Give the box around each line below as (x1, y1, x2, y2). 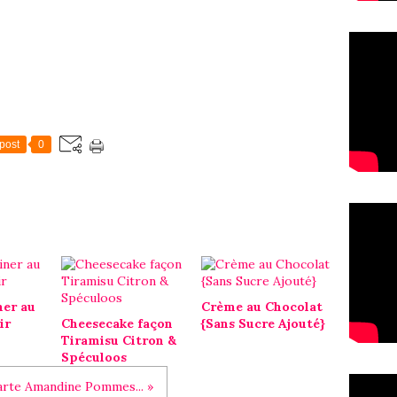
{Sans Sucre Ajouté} (200, 315, 325, 331)
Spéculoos (61, 349, 127, 365)
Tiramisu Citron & (61, 332, 176, 348)
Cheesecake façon (61, 315, 173, 331)
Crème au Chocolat (200, 299, 323, 315)
